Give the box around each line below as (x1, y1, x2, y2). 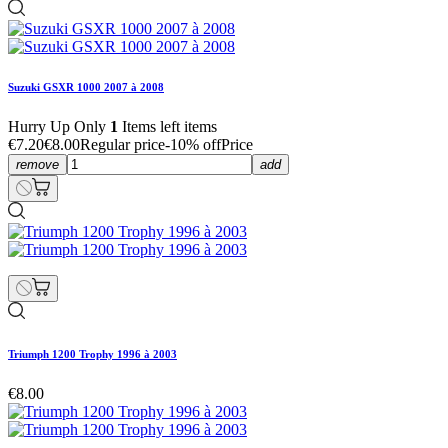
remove (16, 157, 59, 173)
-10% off (165, 136, 221, 154)
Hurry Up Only (8, 118, 110, 136)
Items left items (118, 118, 217, 136)
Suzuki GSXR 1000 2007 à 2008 (8, 81, 164, 94)
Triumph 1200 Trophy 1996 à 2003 (8, 348, 177, 361)
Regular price (80, 136, 165, 154)
